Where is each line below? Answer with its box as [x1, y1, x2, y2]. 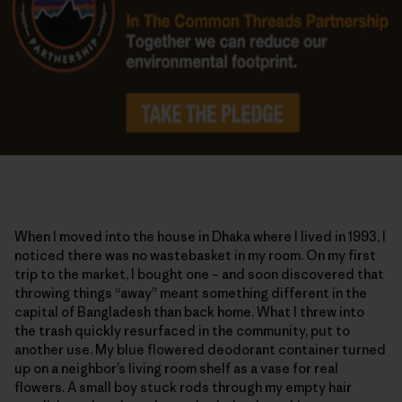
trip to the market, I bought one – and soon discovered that [14, 265, 384, 283]
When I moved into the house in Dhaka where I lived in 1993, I [14, 227, 386, 245]
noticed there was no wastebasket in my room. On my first [14, 246, 376, 264]
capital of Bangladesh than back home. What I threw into [14, 302, 364, 320]
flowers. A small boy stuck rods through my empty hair [14, 378, 352, 396]
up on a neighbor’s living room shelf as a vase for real [14, 359, 338, 377]
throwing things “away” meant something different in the [14, 284, 367, 301]
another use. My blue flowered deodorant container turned [14, 340, 386, 358]
